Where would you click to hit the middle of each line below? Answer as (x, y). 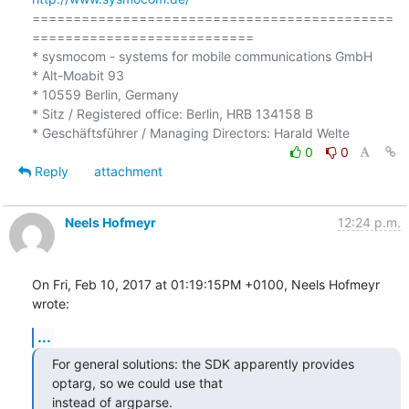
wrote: (50, 303)
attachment (128, 171)
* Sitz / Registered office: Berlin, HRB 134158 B (172, 113)
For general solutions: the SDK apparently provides (203, 363)
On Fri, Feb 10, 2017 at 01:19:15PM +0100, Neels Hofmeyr (205, 284)
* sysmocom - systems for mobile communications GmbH (202, 56)
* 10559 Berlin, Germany (105, 94)
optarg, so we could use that (137, 383)
